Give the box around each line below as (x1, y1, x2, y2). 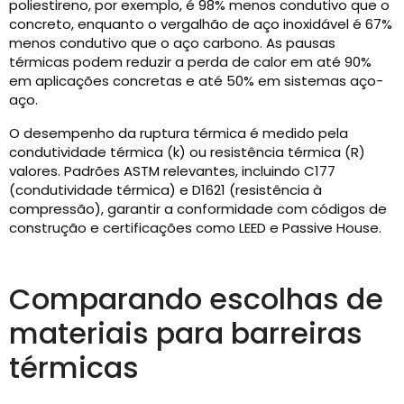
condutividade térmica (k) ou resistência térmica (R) (9, 142, 365, 161)
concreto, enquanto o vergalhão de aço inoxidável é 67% (9, 14, 392, 33)
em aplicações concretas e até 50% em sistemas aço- (9, 71, 383, 90)
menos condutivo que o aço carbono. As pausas (9, 33, 335, 52)
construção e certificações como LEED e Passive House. (9, 218, 381, 237)
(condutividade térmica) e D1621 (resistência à (9, 180, 322, 199)
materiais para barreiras (9, 313, 363, 353)
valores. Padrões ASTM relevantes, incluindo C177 (9, 161, 335, 180)
